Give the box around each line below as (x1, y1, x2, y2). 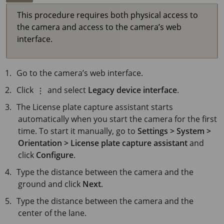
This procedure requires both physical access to (17, 9, 198, 20)
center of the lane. (18, 207, 86, 218)
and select (45, 84, 88, 95)
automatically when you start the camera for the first (18, 113, 217, 124)
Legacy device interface (88, 84, 177, 95)
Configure (36, 149, 73, 160)
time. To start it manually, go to (18, 125, 137, 136)
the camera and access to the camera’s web (17, 21, 181, 32)
